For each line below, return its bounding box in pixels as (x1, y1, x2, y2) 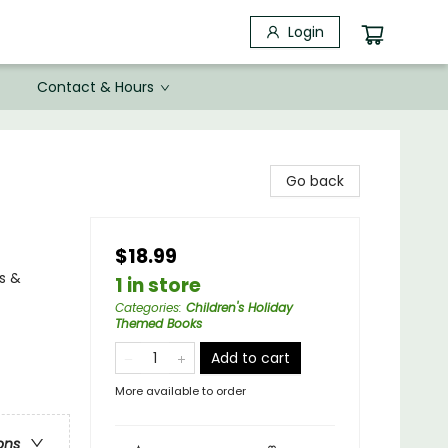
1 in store (115, 272, 201, 299)
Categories (115, 299, 179, 316)
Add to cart (211, 348, 290, 368)
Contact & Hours (37, 77, 154, 97)
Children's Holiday (186, 299, 293, 316)
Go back (286, 171, 344, 191)
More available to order (115, 383, 246, 399)
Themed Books (115, 315, 202, 332)
